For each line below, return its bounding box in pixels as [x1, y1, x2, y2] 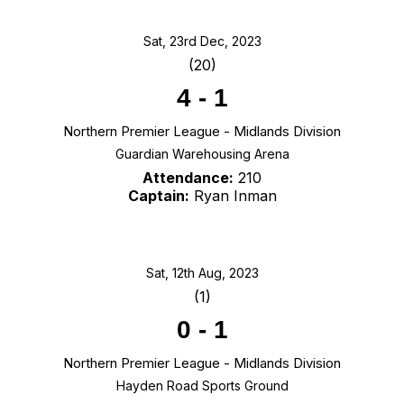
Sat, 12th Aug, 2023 [145, 265, 259, 281]
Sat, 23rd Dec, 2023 [142, 33, 262, 50]
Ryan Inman [188, 187, 277, 206]
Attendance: [142, 169, 234, 188]
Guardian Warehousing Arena [115, 146, 289, 162]
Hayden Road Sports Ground [115, 378, 289, 394]
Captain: [127, 187, 189, 206]
